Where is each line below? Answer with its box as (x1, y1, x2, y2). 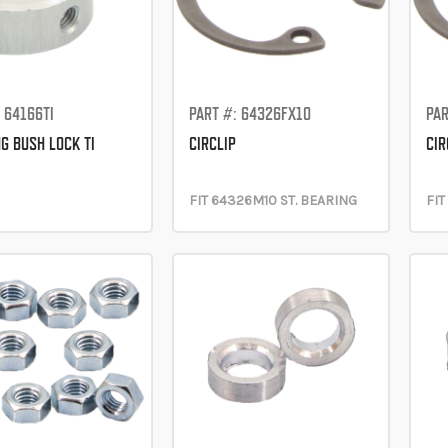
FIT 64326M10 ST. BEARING (188, 192, 357, 209)
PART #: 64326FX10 (188, 103, 311, 124)
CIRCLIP (188, 133, 236, 154)
